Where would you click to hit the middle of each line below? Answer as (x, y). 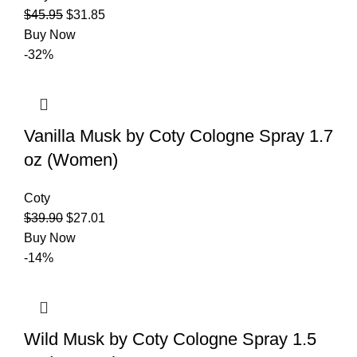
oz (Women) (71, 159)
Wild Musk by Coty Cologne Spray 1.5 (170, 339)
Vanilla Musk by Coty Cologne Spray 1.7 (178, 135)
